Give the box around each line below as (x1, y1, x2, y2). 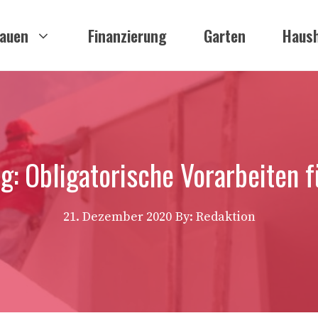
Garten (204, 23, 246, 47)
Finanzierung (88, 23, 167, 47)
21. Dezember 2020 (62, 209, 172, 225)
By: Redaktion (175, 209, 256, 225)
